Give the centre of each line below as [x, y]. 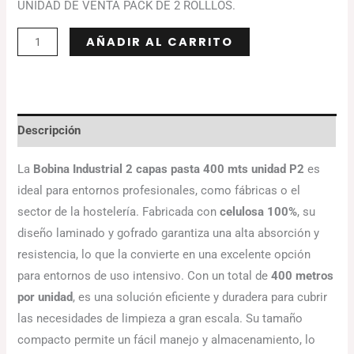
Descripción [49, 130]
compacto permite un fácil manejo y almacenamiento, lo [167, 339]
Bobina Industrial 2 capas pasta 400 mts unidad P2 [169, 169]
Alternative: [279, 38]
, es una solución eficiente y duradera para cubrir [200, 297]
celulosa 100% [259, 211]
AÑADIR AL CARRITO [159, 42]
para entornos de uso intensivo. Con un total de [145, 275]
